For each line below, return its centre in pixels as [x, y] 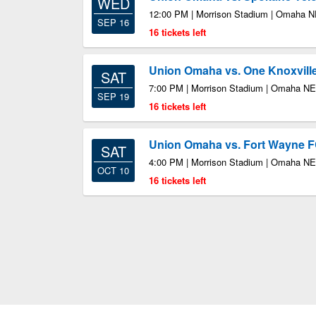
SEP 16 [113, 22]
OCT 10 [113, 170]
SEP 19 [113, 96]
